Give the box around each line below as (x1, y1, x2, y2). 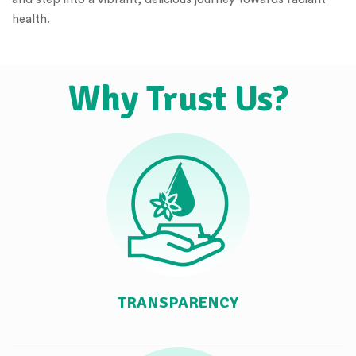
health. (12, 14, 50, 26)
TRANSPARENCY (118, 292, 238, 313)
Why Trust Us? (68, 77, 288, 122)
